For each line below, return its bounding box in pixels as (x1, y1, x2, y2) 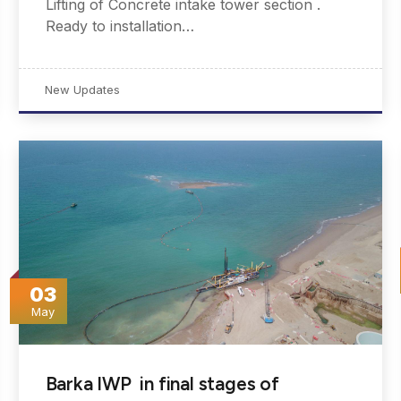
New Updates (44, 82, 120, 98)
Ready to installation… (45, 17, 194, 36)
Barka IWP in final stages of (45, 371, 279, 395)
